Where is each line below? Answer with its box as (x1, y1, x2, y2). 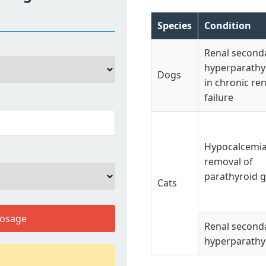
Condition (204, 19, 251, 32)
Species (157, 19, 192, 32)
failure (204, 91, 233, 104)
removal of (204, 155, 253, 168)
